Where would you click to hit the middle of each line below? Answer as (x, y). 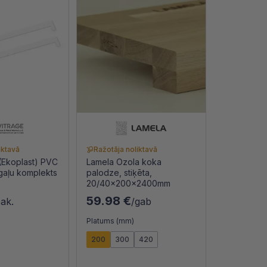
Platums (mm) (110, 221)
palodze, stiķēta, (119, 173)
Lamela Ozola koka (124, 162)
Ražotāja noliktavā (125, 150)
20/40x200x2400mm (128, 184)
